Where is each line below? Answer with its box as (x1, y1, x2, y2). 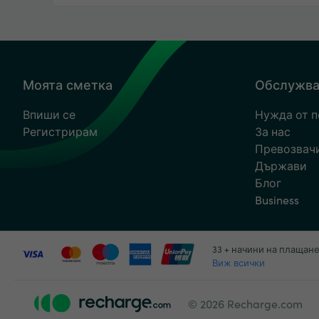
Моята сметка (23, 75, 113, 93)
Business (255, 192, 299, 207)
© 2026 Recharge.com (188, 296, 303, 311)
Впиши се (23, 106, 75, 122)
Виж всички (212, 256, 266, 269)
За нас (255, 123, 291, 139)
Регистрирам (23, 123, 98, 139)
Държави (255, 157, 307, 173)
